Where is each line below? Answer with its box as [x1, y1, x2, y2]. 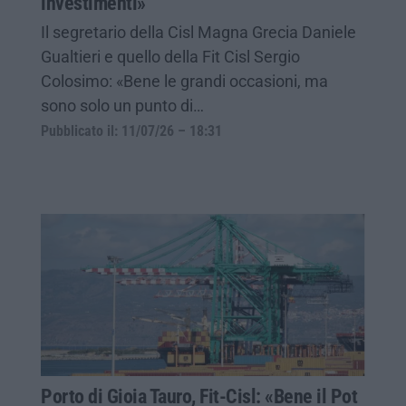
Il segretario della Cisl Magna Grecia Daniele [41, 22, 356, 42]
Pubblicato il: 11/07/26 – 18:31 [41, 122, 222, 140]
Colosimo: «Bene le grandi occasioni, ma [41, 71, 328, 91]
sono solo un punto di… [41, 95, 204, 115]
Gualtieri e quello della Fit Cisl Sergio [41, 46, 300, 66]
